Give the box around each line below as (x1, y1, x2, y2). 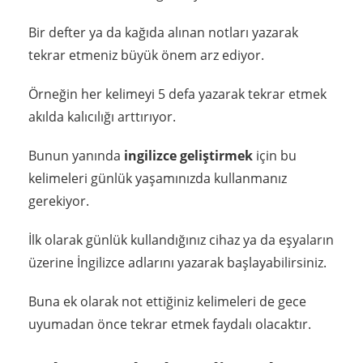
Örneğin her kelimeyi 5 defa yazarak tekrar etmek (28, 84, 327, 103)
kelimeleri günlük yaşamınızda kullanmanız (28, 169, 287, 187)
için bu (253, 146, 297, 164)
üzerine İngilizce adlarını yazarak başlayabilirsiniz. (28, 253, 327, 271)
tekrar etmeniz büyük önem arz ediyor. (28, 45, 264, 64)
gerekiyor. (28, 191, 89, 210)
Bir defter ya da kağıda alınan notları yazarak (28, 23, 298, 41)
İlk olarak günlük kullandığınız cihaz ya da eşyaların (28, 230, 334, 249)
